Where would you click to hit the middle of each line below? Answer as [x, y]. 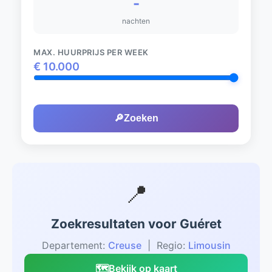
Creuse [124, 245]
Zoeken [141, 118]
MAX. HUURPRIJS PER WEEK [91, 52]
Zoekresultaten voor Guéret [136, 224]
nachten [136, 21]
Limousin [209, 245]
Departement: [75, 245]
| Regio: [165, 245]
